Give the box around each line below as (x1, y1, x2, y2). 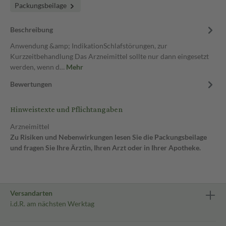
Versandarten (10, 189, 52, 197)
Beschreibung (10, 25, 53, 34)
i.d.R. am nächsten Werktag (10, 199, 94, 208)
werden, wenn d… (10, 63, 66, 71)
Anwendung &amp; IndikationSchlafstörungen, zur (10, 41, 167, 50)
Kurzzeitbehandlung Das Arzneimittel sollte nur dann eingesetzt (10, 52, 209, 61)
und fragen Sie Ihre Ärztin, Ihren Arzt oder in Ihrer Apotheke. (10, 143, 201, 152)
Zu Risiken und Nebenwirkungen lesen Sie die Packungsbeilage (10, 133, 207, 141)
